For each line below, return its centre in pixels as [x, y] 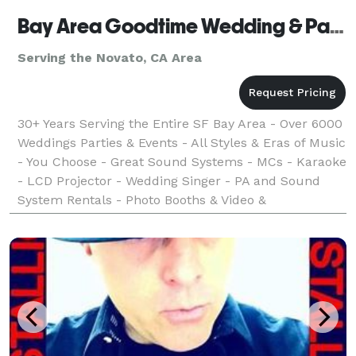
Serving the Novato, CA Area [110, 57]
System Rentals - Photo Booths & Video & [142, 199]
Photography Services [83, 219]
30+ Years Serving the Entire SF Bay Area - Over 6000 [180, 123]
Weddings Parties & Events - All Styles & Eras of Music [182, 142]
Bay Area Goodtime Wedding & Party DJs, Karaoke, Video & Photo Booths [337, 26]
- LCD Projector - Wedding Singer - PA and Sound [169, 180]
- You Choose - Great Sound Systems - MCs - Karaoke [182, 161]
